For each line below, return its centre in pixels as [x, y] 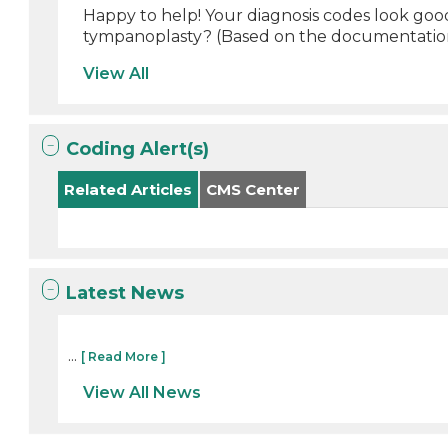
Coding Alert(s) [138, 149]
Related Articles [128, 189]
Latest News [125, 293]
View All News [142, 392]
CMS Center [253, 189]
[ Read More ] [124, 356]
